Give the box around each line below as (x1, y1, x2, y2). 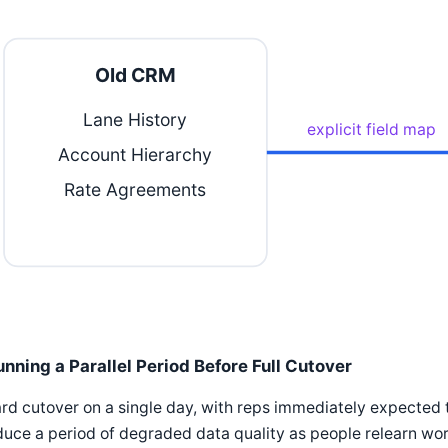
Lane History (83, 108, 188, 130)
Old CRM (94, 62, 176, 88)
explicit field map (307, 119, 437, 139)
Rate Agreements (64, 178, 207, 200)
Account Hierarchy (58, 143, 213, 165)
